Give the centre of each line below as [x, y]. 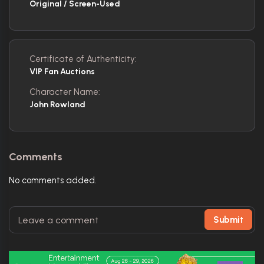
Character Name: [65, 92]
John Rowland [57, 105]
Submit [228, 220]
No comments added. [53, 181]
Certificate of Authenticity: [83, 59]
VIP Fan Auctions [62, 72]
